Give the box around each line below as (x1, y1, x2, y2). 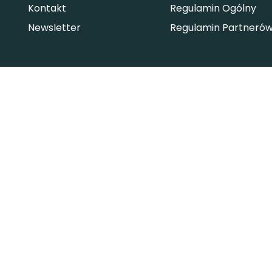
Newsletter (28, 21, 81, 35)
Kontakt (28, 1, 66, 15)
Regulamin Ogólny (169, 1, 256, 15)
